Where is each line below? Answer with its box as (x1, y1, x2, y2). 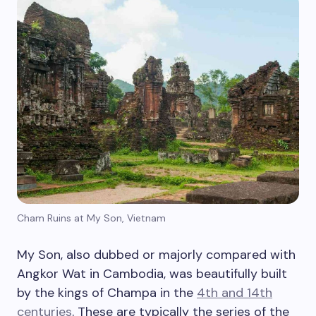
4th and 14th (197, 284, 272, 302)
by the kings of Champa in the (17, 284, 197, 302)
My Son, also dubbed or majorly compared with (17, 246, 296, 264)
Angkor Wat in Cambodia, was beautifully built (17, 265, 287, 283)
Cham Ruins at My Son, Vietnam (17, 212, 166, 225)
